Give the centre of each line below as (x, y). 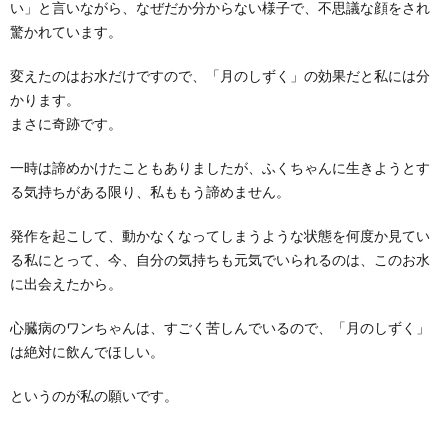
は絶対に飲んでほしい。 (87, 351)
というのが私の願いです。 (94, 395)
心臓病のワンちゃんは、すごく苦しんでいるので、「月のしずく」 (220, 327)
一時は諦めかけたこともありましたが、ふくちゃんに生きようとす (220, 167)
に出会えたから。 (66, 283)
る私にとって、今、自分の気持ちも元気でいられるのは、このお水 (220, 259)
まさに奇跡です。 (66, 123)
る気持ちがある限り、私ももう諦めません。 (150, 191)
